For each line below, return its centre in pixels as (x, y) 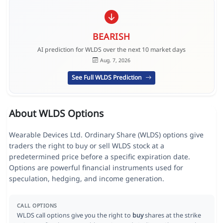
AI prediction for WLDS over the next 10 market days (111, 50)
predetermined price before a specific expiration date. (99, 157)
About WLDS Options (56, 113)
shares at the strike (172, 216)
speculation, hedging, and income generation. (86, 179)
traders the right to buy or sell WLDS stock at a (86, 146)
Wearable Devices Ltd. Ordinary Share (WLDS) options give (106, 135)
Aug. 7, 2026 (115, 60)
